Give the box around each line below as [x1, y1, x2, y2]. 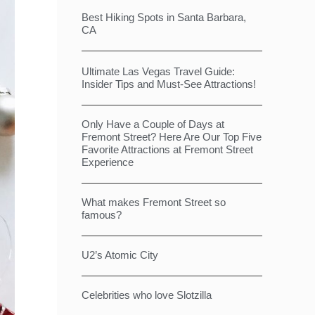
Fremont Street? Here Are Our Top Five [82, 131, 262, 143]
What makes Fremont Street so [82, 196, 226, 208]
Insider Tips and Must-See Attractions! [82, 78, 256, 90]
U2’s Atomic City [82, 249, 158, 261]
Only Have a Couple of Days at [82, 118, 224, 130]
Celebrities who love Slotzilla [82, 289, 212, 301]
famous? [82, 209, 122, 221]
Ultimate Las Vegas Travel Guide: [82, 65, 235, 77]
